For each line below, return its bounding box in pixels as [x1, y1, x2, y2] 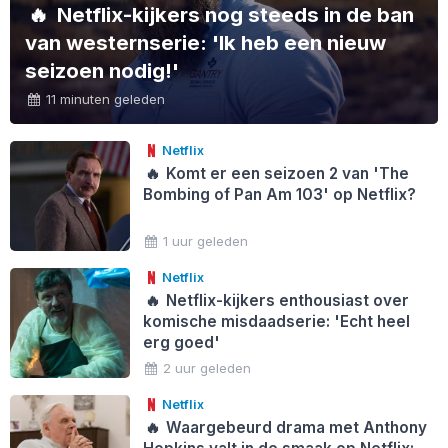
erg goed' [142, 332, 220, 352]
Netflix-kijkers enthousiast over [162, 290, 410, 310]
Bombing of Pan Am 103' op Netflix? [142, 184, 416, 204]
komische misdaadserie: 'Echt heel [142, 311, 410, 331]
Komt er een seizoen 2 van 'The [162, 163, 410, 183]
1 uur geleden [163, 232, 249, 249]
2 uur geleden [163, 359, 252, 376]
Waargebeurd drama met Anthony [162, 417, 428, 437]
